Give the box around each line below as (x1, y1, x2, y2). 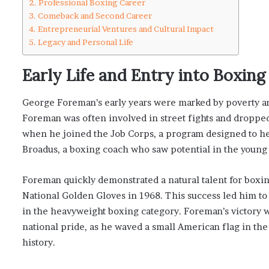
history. (22, 236, 55, 248)
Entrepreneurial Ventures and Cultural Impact (37, 24, 214, 34)
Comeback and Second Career (37, 11, 152, 21)
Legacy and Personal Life (37, 37, 133, 47)
